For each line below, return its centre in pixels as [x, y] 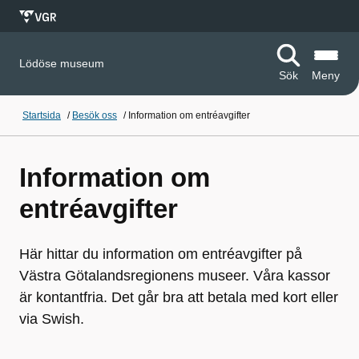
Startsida [42, 115]
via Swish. [52, 319]
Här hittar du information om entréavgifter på [161, 254]
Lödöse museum [62, 63]
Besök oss [95, 115]
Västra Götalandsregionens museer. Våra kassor [175, 276]
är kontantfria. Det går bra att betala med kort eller [179, 297]
